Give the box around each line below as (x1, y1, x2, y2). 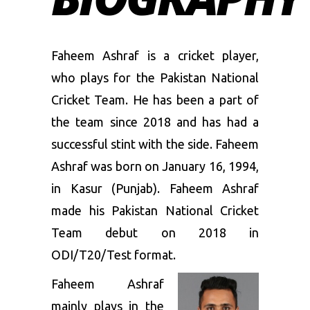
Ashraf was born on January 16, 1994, (51, 159, 259, 173)
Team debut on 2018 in (51, 226, 259, 239)
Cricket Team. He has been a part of (51, 93, 259, 107)
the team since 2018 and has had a (51, 115, 259, 129)
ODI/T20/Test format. (51, 248, 176, 262)
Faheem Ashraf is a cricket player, (51, 48, 259, 62)
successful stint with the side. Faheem (51, 137, 259, 151)
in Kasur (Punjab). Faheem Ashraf (51, 181, 259, 195)
